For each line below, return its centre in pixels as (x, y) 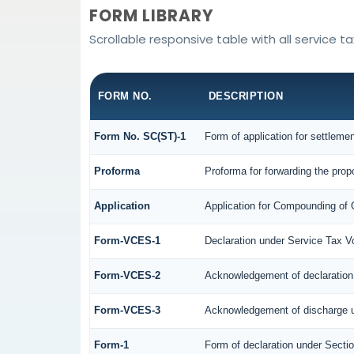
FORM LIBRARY (151, 16)
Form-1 (111, 345)
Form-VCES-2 (127, 275)
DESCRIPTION (246, 96)
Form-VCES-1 (127, 240)
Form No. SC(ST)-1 (139, 136)
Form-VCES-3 (127, 310)
